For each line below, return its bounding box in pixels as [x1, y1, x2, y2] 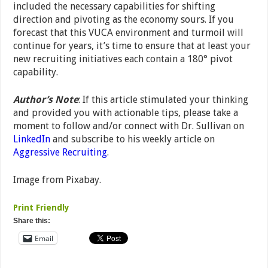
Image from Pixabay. [13, 174, 102, 186]
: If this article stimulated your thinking [78, 94, 249, 106]
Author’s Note [13, 94, 79, 106]
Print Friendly [13, 203, 70, 213]
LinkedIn [13, 133, 51, 145]
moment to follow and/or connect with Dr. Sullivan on [13, 120, 245, 132]
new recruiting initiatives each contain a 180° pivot [13, 53, 233, 65]
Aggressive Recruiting [13, 147, 108, 159]
